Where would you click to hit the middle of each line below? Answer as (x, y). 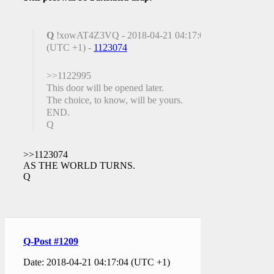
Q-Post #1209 (51, 241)
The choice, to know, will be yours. (115, 100)
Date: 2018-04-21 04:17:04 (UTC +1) (97, 262)
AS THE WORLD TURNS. (79, 165)
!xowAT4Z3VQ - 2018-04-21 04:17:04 (131, 35)
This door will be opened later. (105, 87)
